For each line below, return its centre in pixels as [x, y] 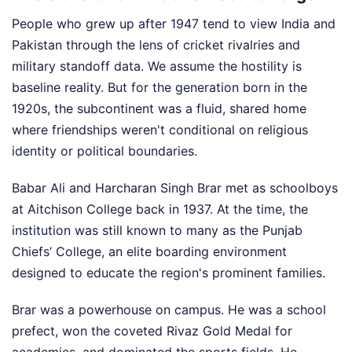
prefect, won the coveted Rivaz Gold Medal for [152, 330]
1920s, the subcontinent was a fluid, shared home [159, 108]
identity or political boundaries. [104, 150]
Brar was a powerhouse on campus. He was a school [169, 309]
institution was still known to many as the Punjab [157, 230]
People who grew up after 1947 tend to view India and [174, 23]
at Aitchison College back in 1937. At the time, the [160, 209]
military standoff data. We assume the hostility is [157, 66]
